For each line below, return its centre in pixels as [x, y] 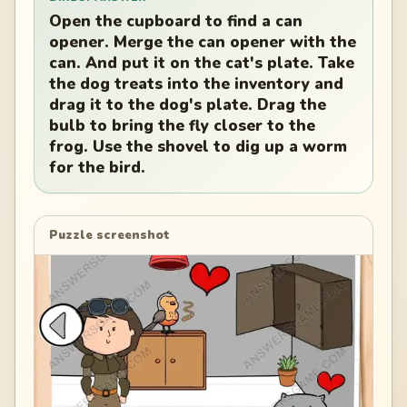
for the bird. [97, 168]
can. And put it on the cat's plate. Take [202, 64]
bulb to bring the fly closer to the [182, 126]
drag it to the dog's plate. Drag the [188, 105]
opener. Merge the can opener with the [203, 43]
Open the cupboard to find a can [176, 22]
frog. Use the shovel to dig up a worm [198, 147]
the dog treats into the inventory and [196, 84]
